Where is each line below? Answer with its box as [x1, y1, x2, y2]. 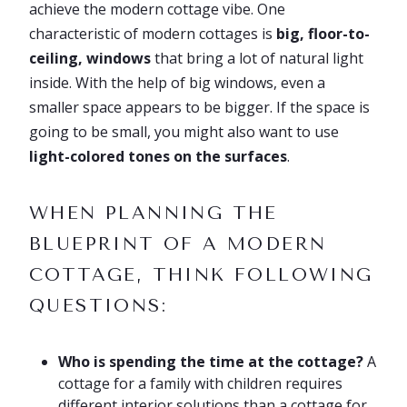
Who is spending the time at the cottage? [58, 352, 363, 372]
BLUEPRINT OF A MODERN [29, 233, 327, 254]
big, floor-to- [276, 24, 370, 44]
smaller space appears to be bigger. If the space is [29, 97, 370, 117]
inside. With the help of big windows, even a [29, 73, 325, 93]
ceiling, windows [29, 48, 151, 68]
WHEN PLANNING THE [29, 203, 278, 223]
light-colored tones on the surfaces [29, 146, 287, 166]
